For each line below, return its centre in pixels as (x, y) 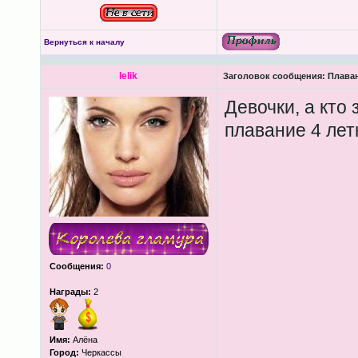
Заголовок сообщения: (274, 76)
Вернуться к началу (84, 42)
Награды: (70, 292)
